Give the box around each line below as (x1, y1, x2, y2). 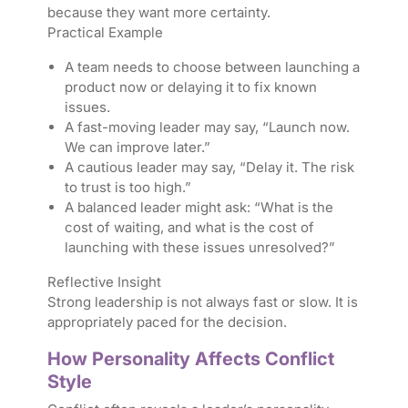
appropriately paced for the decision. (46, 313, 287, 331)
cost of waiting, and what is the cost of (64, 219, 314, 237)
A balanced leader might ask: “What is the (64, 199, 333, 217)
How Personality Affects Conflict (46, 348, 334, 371)
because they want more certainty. (46, 4, 270, 22)
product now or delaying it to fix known (64, 78, 317, 97)
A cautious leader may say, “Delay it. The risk (64, 158, 354, 177)
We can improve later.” (64, 138, 210, 157)
